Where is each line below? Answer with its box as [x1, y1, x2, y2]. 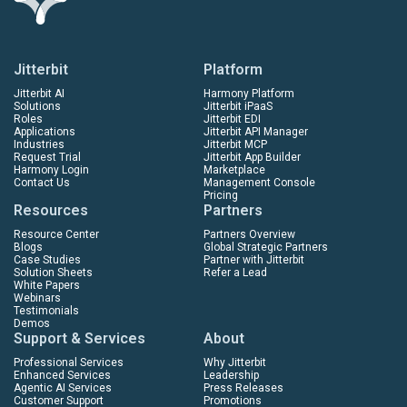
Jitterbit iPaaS [203, 99, 273, 113]
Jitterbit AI [14, 86, 65, 100]
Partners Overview [203, 227, 295, 241]
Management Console [203, 175, 315, 189]
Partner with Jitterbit [203, 253, 304, 266]
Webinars [14, 291, 61, 304]
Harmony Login [14, 163, 89, 176]
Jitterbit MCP [203, 137, 267, 151]
